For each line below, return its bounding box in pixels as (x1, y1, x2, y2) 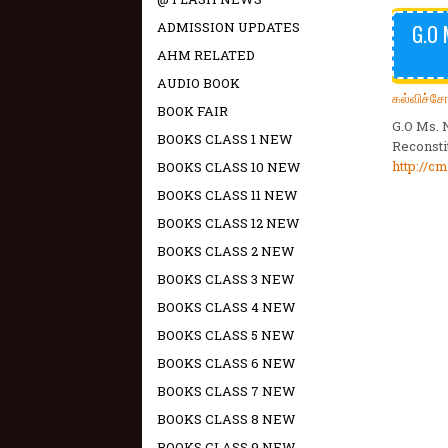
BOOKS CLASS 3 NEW (157, 270, 295, 288)
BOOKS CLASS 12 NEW (157, 214, 300, 232)
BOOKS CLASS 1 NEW (157, 130, 293, 148)
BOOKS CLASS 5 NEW (157, 326, 295, 344)
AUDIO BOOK (157, 74, 240, 92)
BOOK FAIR (157, 102, 228, 120)
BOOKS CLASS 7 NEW (157, 382, 296, 400)
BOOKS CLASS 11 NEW (157, 186, 298, 204)
